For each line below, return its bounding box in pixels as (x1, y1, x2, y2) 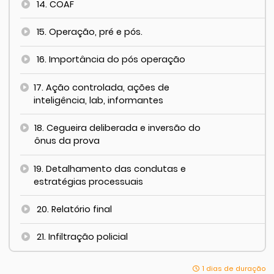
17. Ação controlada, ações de (33, 81, 169, 94)
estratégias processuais (33, 175, 143, 188)
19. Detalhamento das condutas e (33, 162, 186, 175)
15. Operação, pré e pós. (37, 26, 143, 39)
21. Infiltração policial (37, 231, 128, 243)
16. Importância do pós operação (37, 53, 186, 66)
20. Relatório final (37, 202, 113, 215)
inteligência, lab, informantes (33, 94, 163, 106)
